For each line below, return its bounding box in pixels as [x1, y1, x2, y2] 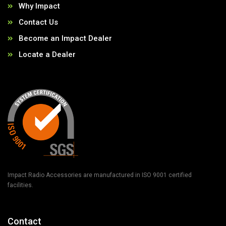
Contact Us [19, 17, 58, 27]
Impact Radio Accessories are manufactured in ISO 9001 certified [8, 171, 192, 179]
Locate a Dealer [19, 49, 76, 59]
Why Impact [19, 1, 60, 11]
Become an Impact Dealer [19, 33, 112, 43]
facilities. [8, 181, 33, 189]
